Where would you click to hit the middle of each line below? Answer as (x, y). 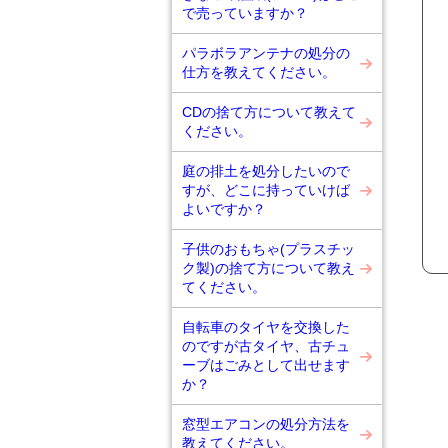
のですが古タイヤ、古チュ (266, 346)
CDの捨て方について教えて (269, 112)
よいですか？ (224, 209)
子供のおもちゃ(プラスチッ (268, 249)
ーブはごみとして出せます (266, 365)
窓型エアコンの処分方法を (266, 424)
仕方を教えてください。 (259, 72)
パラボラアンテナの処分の (266, 53)
